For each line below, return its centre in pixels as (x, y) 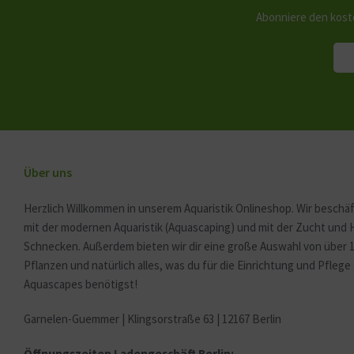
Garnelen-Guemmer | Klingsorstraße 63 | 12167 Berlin (153, 319)
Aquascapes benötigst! (81, 284)
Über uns (48, 172)
